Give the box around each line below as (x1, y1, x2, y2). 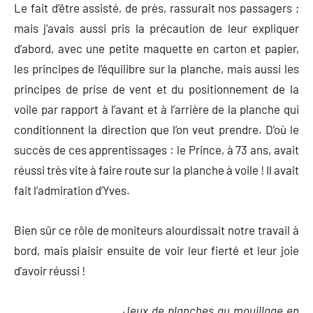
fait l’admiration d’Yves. (14, 182, 130, 197)
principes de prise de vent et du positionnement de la (14, 81, 299, 96)
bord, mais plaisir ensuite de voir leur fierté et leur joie (14, 242, 299, 257)
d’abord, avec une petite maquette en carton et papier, (14, 41, 299, 55)
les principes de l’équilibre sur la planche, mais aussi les (14, 61, 299, 75)
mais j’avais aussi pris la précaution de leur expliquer (14, 20, 299, 35)
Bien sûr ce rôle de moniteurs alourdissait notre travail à (14, 222, 299, 237)
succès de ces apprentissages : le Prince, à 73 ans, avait (14, 142, 299, 156)
